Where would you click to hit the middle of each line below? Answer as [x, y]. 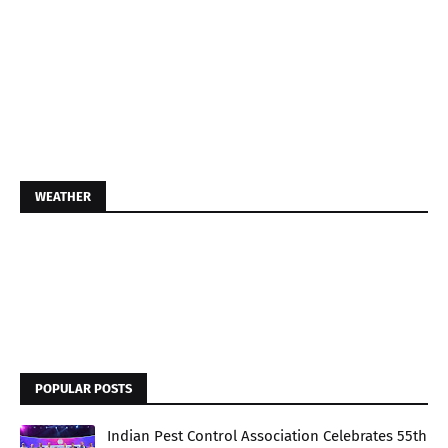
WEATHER [63, 196]
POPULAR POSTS [83, 388]
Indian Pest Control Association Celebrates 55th [267, 435]
